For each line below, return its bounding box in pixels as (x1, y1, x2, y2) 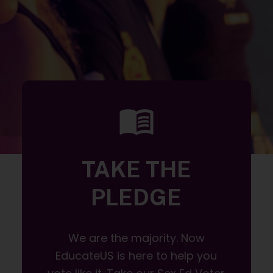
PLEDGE (91, 184, 182, 211)
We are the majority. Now (68, 230, 205, 246)
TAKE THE (81, 156, 191, 183)
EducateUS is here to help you (55, 248, 218, 264)
